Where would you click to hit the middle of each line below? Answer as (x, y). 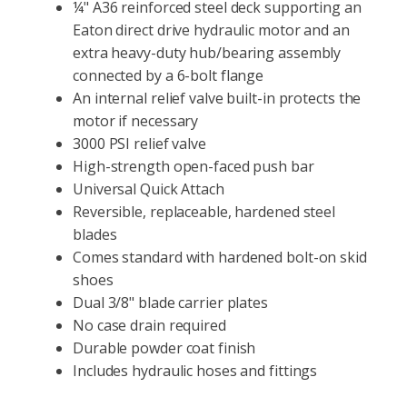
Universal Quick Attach (149, 189)
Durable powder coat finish (164, 347)
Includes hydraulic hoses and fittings (195, 370)
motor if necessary (136, 120)
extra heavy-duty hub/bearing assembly (207, 52)
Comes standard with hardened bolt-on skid (220, 257)
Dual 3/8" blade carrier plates (170, 302)
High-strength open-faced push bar (194, 166)
